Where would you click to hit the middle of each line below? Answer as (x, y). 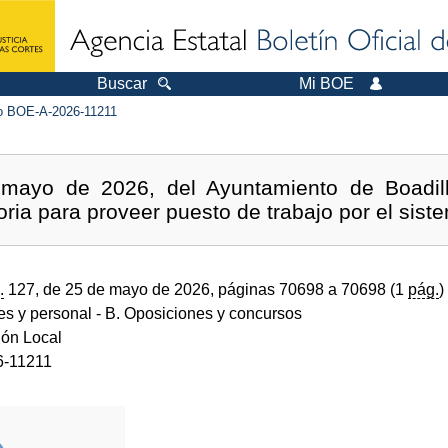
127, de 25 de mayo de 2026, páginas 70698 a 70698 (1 (206, 289)
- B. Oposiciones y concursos (197, 313)
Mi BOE (326, 83)
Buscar (122, 83)
